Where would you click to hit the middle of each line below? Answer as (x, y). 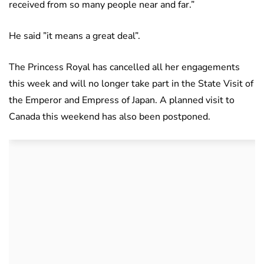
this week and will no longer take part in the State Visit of (131, 83)
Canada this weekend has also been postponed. (110, 116)
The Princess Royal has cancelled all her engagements (124, 67)
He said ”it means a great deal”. (75, 36)
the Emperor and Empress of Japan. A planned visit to (122, 100)
